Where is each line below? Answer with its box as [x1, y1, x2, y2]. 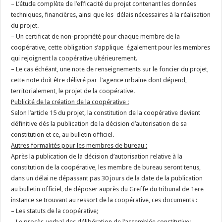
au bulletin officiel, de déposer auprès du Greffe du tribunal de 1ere [11, 185, 204, 193]
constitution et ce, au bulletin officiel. [11, 131, 114, 138]
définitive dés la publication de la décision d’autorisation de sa [11, 120, 187, 127]
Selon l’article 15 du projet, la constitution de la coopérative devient [11, 109, 201, 116]
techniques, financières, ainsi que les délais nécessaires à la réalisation [11, 11, 211, 18]
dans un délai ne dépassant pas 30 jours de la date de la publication [11, 174, 203, 182]
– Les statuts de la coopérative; [11, 207, 99, 215]
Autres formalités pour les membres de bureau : [11, 142, 148, 149]
